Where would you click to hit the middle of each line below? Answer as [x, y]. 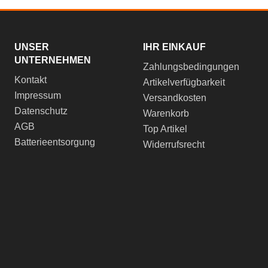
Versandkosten [174, 98]
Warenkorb [166, 113]
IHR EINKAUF [174, 47]
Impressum [37, 95]
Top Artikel [165, 129]
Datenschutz [41, 111]
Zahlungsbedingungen [191, 66]
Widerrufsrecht [173, 144]
